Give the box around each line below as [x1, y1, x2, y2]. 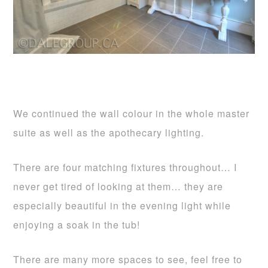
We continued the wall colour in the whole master [13, 106, 250, 121]
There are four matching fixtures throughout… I [13, 160, 237, 175]
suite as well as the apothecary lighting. [13, 126, 205, 140]
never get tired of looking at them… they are [13, 179, 224, 194]
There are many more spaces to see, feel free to [13, 252, 243, 267]
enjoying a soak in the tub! [13, 218, 141, 232]
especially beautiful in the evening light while [13, 199, 232, 213]
